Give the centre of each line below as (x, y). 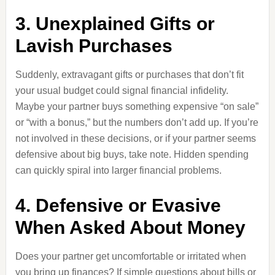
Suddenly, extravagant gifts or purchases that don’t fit (129, 75)
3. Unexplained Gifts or (115, 24)
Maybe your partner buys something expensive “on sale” (137, 107)
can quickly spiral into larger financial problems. (118, 170)
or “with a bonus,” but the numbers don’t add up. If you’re (137, 122)
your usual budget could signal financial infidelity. (122, 91)
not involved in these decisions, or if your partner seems (135, 138)
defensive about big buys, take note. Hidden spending (132, 154)
